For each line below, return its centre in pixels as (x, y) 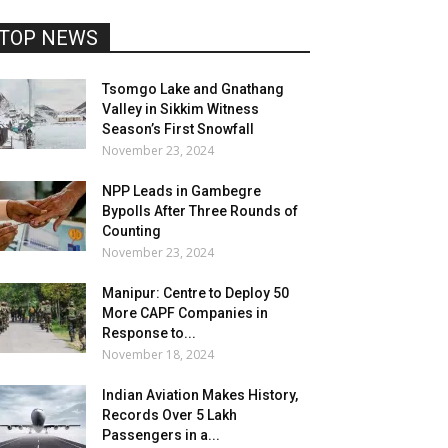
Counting (131, 231)
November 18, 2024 (158, 354)
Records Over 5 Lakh (169, 415)
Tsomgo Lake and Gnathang (193, 89)
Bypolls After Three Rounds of (200, 211)
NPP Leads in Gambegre (181, 191)
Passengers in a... (161, 435)
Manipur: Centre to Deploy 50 (195, 293)
